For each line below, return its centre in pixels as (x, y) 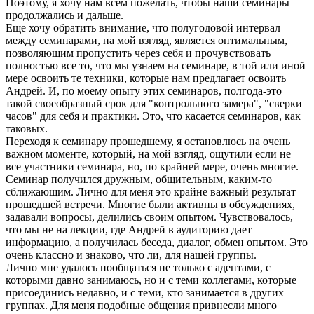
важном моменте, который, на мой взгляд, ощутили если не (148, 154)
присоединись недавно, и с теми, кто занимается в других (145, 293)
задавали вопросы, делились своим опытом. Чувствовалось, (149, 217)
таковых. (27, 129)
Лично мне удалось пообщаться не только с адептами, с (138, 268)
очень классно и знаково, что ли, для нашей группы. (131, 255)
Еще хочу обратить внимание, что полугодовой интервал (143, 28)
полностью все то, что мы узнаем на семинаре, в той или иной (156, 66)
